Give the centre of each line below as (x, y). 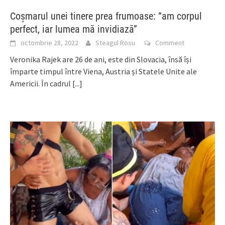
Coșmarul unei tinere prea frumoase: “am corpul (106, 16)
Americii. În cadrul (41, 83)
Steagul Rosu (115, 42)
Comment (170, 42)
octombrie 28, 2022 (49, 42)
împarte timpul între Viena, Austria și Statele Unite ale (103, 71)
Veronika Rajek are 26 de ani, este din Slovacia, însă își (101, 59)
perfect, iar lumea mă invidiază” (74, 29)
